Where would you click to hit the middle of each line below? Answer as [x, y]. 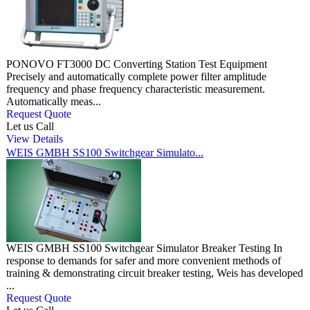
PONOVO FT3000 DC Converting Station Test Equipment [137, 64]
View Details [35, 139]
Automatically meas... [54, 102]
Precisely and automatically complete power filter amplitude [136, 77]
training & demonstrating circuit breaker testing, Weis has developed [155, 273]
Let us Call [30, 127]
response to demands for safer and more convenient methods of [144, 261]
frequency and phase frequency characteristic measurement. [136, 89]
